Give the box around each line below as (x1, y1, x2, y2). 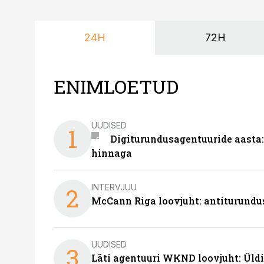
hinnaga (91, 147, 132, 159)
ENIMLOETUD (54, 74, 179, 99)
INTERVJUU (91, 181, 137, 192)
